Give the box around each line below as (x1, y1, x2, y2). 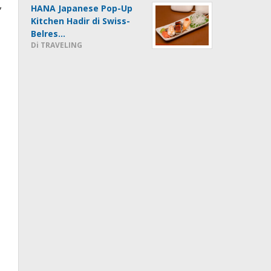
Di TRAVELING (31, 39, 83, 50)
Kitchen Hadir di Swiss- (31, 15, 131, 27)
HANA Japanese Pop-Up (31, 2, 133, 14)
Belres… (31, 27, 66, 39)
